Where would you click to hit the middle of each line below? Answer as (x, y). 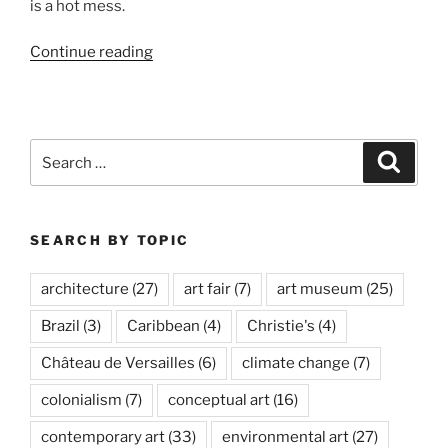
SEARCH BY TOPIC (110, 240)
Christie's (281, 325)
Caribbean (163, 325)
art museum (320, 288)
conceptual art (219, 399)
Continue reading (91, 52)
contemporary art (103, 436)
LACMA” (182, 147)
